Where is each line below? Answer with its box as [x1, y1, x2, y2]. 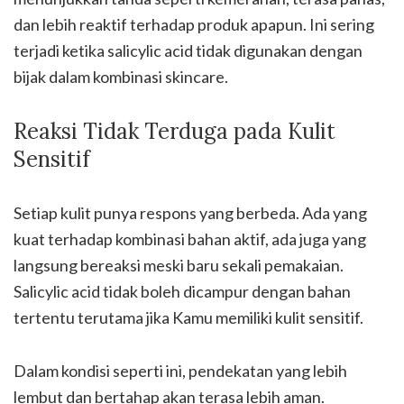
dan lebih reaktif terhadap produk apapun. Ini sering [14, 14, 374, 34]
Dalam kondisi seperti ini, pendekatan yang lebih [14, 361, 347, 381]
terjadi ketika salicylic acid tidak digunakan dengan [14, 41, 363, 60]
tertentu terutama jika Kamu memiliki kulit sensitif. [14, 308, 363, 327]
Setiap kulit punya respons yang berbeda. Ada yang [14, 203, 367, 223]
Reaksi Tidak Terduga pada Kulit [14, 117, 335, 145]
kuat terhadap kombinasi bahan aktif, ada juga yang [14, 229, 366, 249]
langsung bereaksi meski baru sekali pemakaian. [14, 255, 344, 275]
